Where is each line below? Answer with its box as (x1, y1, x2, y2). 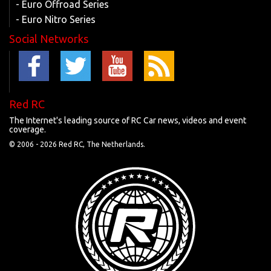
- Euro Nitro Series (16, 13, 96, 25)
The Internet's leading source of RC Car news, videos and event (9, 115, 246, 125)
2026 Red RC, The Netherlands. (40, 140, 145, 148)
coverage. (9, 124, 46, 134)
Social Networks (9, 32, 88, 45)
